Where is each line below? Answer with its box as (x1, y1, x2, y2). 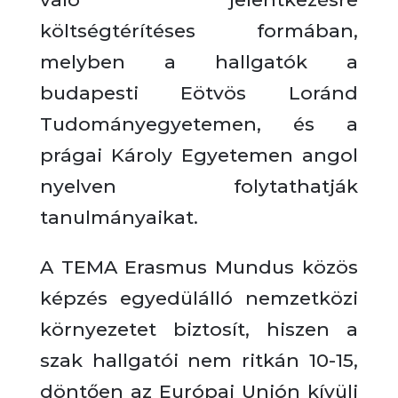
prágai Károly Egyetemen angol (39, 144, 359, 166)
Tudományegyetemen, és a (39, 113, 359, 135)
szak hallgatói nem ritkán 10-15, (39, 349, 359, 371)
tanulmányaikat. (39, 206, 198, 228)
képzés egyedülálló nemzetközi (39, 287, 359, 309)
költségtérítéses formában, (39, 20, 359, 42)
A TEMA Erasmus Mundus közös (39, 256, 359, 278)
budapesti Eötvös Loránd (39, 82, 359, 104)
